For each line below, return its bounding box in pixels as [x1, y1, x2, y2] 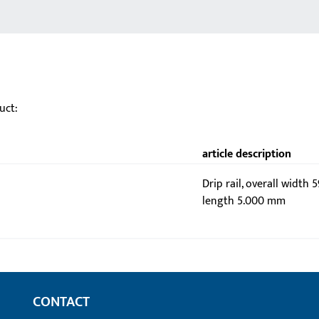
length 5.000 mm [202, 192, 286, 211]
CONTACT [33, 290, 90, 314]
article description [202, 145, 291, 164]
